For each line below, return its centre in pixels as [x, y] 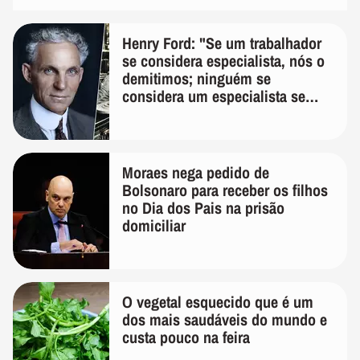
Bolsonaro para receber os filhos [225, 190]
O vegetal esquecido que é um [218, 302]
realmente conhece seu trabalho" [226, 114]
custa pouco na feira [186, 337]
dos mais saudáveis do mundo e [225, 320]
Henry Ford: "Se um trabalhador [222, 43]
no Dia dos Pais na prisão [203, 208]
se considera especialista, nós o [223, 61]
